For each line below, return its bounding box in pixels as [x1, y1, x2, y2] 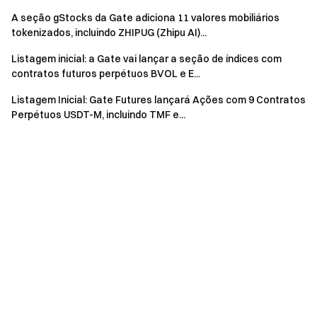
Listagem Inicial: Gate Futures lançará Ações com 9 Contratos [11, 93, 306, 106]
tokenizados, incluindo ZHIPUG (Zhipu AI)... [11, 26, 207, 39]
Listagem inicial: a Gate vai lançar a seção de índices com [11, 52, 282, 65]
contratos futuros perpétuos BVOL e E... [11, 67, 200, 80]
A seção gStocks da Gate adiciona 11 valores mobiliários [11, 11, 279, 24]
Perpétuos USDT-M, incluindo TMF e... [11, 108, 185, 121]
